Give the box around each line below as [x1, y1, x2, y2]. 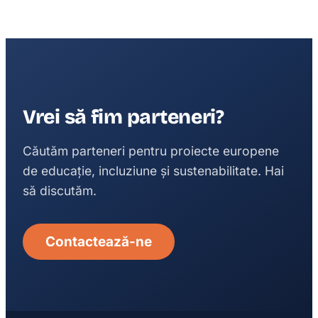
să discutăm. [23, 183, 97, 199]
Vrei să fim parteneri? [23, 105, 224, 130]
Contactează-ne [45, 234, 152, 251]
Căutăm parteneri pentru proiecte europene [23, 143, 279, 159]
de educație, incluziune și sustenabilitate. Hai [23, 163, 284, 179]
